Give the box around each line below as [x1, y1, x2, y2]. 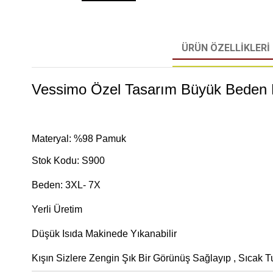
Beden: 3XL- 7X [32, 180, 101, 191]
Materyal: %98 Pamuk [32, 133, 129, 144]
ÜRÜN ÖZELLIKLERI [182, 42, 270, 54]
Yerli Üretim [32, 204, 82, 215]
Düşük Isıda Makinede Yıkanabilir [32, 229, 177, 239]
